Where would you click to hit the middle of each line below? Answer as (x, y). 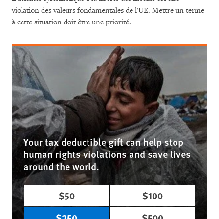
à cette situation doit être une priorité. (71, 22)
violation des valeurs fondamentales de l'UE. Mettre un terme (108, 11)
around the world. (61, 166)
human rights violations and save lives (107, 154)
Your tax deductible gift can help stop (103, 142)
